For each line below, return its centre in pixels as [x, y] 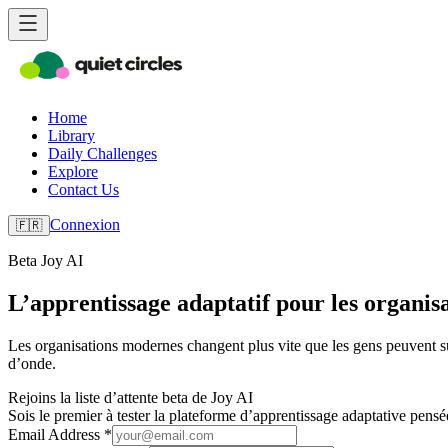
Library [71, 135]
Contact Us [83, 189]
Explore [73, 171]
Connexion [85, 224]
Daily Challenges [102, 153]
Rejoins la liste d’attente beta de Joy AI [130, 397]
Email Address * [60, 434]
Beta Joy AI [45, 260]
